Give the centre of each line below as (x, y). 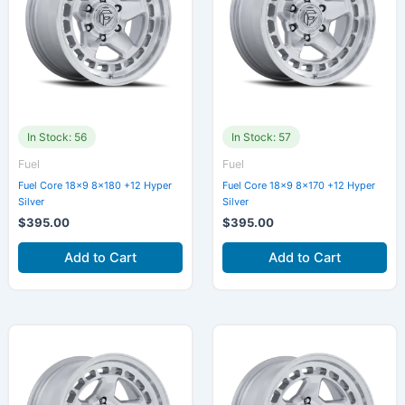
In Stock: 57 (261, 137)
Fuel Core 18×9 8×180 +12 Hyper (94, 186)
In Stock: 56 (57, 137)
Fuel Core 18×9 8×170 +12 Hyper (299, 186)
